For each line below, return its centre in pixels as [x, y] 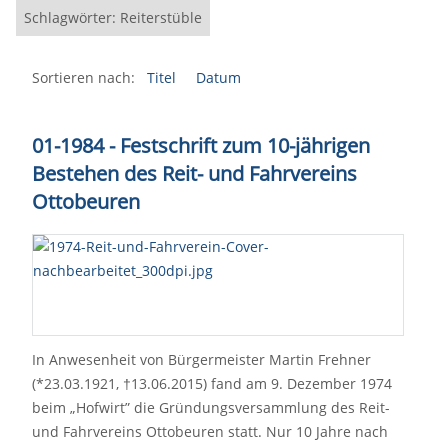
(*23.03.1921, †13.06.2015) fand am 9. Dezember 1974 [212, 383]
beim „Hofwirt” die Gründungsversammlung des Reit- [211, 407]
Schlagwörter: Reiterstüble [113, 17]
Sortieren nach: [83, 77]
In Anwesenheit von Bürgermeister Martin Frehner [201, 359]
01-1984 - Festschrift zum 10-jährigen [201, 145]
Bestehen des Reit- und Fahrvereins [194, 173]
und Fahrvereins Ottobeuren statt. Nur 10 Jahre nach [210, 431]
